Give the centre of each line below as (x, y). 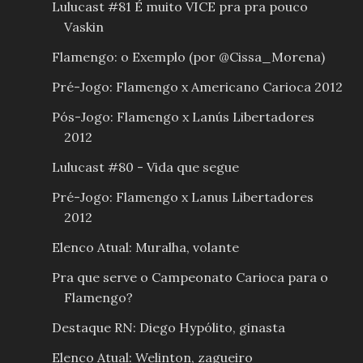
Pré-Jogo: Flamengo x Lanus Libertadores (182, 196)
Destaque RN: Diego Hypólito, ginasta (168, 327)
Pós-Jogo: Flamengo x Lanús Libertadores (183, 116)
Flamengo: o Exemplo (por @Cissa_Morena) (188, 56)
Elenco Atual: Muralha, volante (145, 247)
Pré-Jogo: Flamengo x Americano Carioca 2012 (197, 86)
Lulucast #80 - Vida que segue (145, 167)
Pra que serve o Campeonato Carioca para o (190, 277)
